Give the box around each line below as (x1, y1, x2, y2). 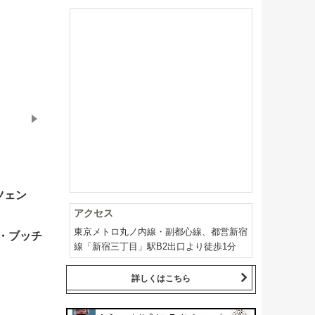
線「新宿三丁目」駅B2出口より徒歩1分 (73, 240, 236, 252)
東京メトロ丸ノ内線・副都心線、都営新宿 (73, 226, 247, 237)
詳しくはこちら (131, 273, 191, 283)
